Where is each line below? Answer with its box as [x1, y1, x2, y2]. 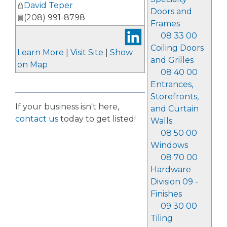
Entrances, [150, 80, 193, 89]
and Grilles [150, 55, 194, 65]
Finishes [150, 189, 182, 199]
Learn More [17, 47, 64, 57]
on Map [17, 59, 48, 69]
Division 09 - [150, 177, 198, 186]
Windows [150, 140, 188, 150]
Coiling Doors [150, 43, 204, 53]
